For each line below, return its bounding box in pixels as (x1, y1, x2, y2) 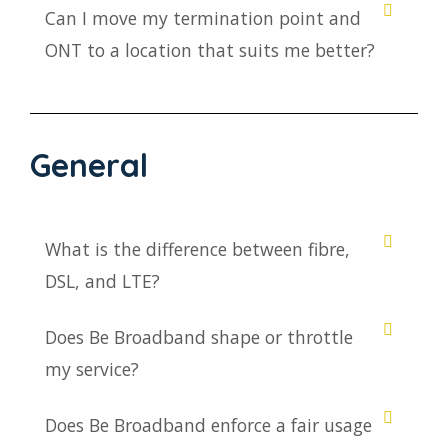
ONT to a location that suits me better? (45, 38, 375, 63)
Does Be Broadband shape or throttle (45, 325, 353, 350)
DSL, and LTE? (45, 269, 160, 294)
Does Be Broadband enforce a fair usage (45, 413, 372, 438)
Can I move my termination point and (45, 6, 361, 31)
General (30, 145, 148, 186)
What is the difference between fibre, (45, 237, 350, 262)
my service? (45, 357, 139, 382)
